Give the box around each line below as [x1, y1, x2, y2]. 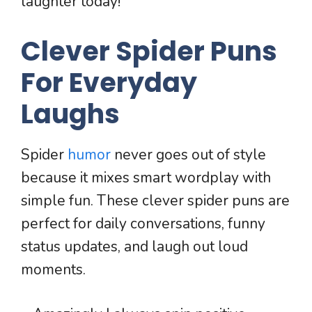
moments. [21, 259, 86, 279]
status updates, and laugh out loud [21, 236, 248, 256]
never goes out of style [114, 144, 266, 164]
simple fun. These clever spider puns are [21, 190, 290, 210]
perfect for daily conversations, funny [21, 213, 265, 233]
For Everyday [21, 63, 197, 101]
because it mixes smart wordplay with [21, 167, 271, 187]
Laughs [21, 95, 120, 132]
